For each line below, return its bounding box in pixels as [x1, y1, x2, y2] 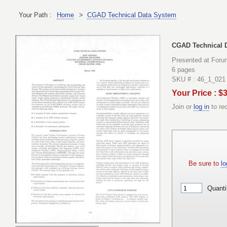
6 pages [172, 66, 195, 74]
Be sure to [188, 160, 221, 168]
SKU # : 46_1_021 [172, 75, 225, 84]
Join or [172, 103, 194, 111]
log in [194, 103, 209, 111]
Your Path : [19, 11, 52, 19]
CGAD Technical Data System [87, 11, 176, 19]
